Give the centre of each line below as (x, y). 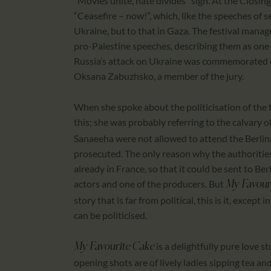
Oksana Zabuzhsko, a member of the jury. (160, 76)
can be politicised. (111, 215)
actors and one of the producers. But (150, 183)
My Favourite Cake (114, 247)
